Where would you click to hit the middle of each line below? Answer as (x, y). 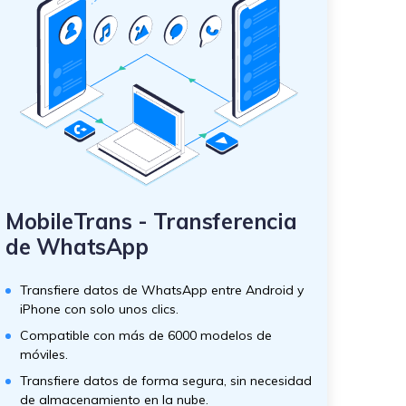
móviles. (44, 354)
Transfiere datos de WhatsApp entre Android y (162, 290)
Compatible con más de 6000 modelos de (146, 335)
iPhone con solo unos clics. (99, 309)
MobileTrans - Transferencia (151, 221)
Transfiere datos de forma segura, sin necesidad (166, 381)
